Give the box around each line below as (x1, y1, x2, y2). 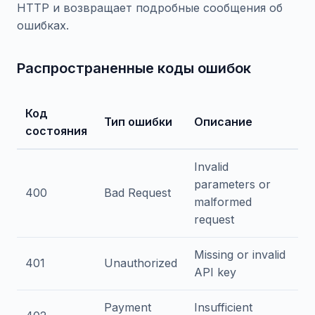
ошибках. (17, 18, 69, 32)
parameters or (194, 177, 271, 191)
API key (194, 265, 236, 279)
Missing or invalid (194, 247, 285, 262)
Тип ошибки (104, 115, 172, 129)
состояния (25, 124, 87, 138)
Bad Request (104, 186, 171, 200)
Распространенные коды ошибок (17, 60, 251, 77)
